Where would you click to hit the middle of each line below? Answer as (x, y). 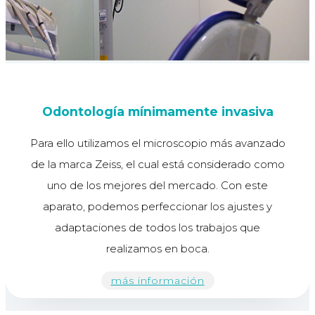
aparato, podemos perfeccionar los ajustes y (157, 207)
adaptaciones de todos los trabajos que (157, 228)
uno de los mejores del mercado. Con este (157, 186)
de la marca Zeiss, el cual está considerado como (157, 165)
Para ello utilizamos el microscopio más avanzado (157, 143)
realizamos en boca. (157, 249)
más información (157, 281)
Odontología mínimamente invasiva (157, 111)
